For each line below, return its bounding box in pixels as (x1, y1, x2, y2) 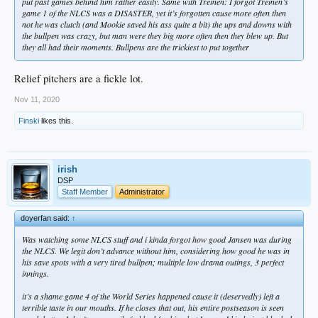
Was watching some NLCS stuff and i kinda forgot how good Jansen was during (22, 233, 292, 245)
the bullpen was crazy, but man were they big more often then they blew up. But (22, 29, 288, 41)
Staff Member (62, 187, 108, 196)
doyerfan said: (21, 213, 72, 222)
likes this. (39, 116, 73, 125)
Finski (18, 116, 39, 125)
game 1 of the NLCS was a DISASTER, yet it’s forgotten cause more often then (22, 6, 286, 18)
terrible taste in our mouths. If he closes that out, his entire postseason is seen (22, 301, 284, 313)
